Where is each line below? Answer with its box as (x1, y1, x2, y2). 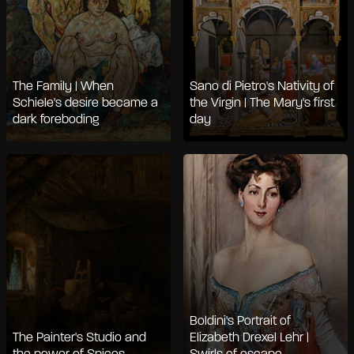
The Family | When (13, 81, 114, 94)
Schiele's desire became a (13, 97, 158, 111)
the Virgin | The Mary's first (190, 97, 334, 111)
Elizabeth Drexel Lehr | (190, 331, 309, 345)
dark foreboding (13, 114, 99, 127)
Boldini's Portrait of (190, 314, 291, 328)
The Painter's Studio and (13, 331, 146, 345)
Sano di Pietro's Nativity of (190, 81, 334, 94)
